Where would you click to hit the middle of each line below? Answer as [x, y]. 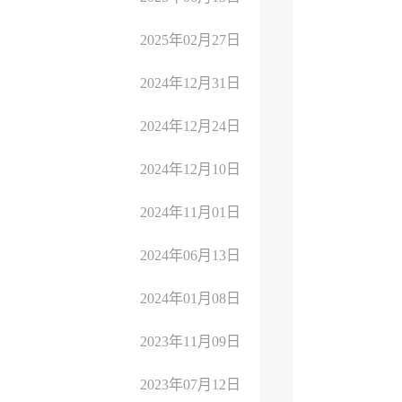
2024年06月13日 [190, 255]
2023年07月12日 [190, 385]
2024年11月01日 [190, 212]
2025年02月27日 [190, 40]
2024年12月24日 [190, 126]
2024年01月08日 [190, 298]
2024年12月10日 [190, 169]
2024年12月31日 [190, 83]
